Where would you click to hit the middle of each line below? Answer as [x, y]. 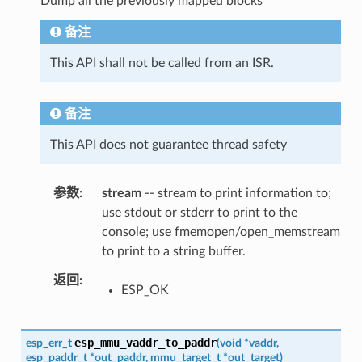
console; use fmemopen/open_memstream [221, 232]
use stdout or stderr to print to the [199, 212]
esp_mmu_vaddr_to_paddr [145, 342]
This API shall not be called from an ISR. [162, 63]
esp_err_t [48, 343]
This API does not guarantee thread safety [168, 144]
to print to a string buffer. [173, 251]
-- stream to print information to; [236, 193]
